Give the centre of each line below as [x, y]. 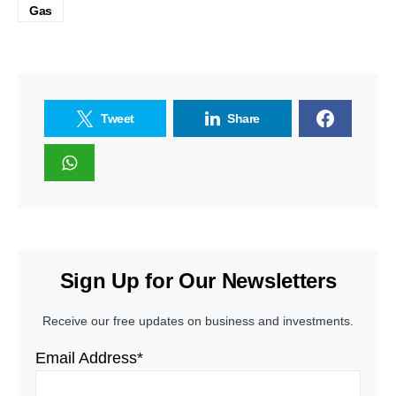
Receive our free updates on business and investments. [198, 321]
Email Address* [89, 358]
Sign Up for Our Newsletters [198, 281]
